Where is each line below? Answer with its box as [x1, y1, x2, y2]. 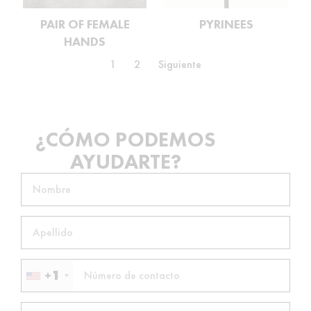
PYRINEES [199, 16, 253, 32]
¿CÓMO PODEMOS [35, 126, 216, 153]
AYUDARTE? [70, 149, 181, 175]
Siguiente [158, 57, 201, 72]
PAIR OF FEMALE [40, 16, 130, 32]
